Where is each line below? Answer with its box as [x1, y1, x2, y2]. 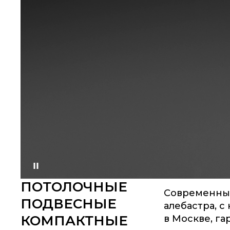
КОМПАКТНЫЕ [21, 212, 128, 229]
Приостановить [36, 164, 79, 171]
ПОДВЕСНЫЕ [21, 195, 117, 212]
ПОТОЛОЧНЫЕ [21, 178, 32, 195]
